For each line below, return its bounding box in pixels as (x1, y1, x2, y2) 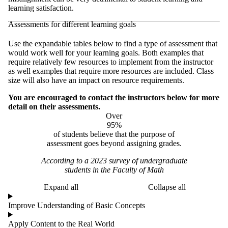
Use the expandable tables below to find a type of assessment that (8, 39, 217, 48)
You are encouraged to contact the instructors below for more (8, 93, 219, 102)
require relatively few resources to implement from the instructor (8, 58, 213, 67)
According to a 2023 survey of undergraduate (41, 156, 187, 165)
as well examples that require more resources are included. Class (8, 67, 214, 76)
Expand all (44, 183, 78, 192)
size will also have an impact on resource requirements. (8, 76, 184, 85)
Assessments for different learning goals (8, 20, 136, 29)
